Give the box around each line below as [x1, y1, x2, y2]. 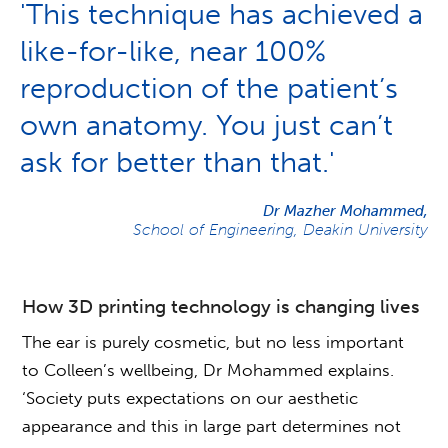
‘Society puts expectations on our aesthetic [22, 388, 359, 409]
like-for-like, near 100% [20, 34, 326, 70]
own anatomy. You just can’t [20, 108, 393, 144]
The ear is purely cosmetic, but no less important [22, 332, 405, 353]
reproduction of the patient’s [20, 71, 398, 107]
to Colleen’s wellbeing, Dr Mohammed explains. [22, 360, 395, 381]
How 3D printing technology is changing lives [22, 295, 421, 319]
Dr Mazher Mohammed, [263, 202, 428, 221]
